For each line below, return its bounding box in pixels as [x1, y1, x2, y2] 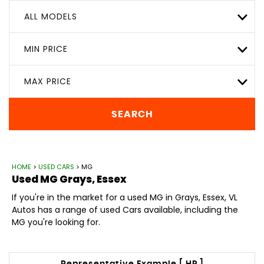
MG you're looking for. [12, 216, 100, 228]
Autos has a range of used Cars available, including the [12, 204, 238, 216]
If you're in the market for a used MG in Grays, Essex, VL [12, 192, 237, 203]
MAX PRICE [24, 75, 71, 87]
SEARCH [111, 109, 153, 119]
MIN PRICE [24, 43, 68, 55]
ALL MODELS [24, 11, 77, 22]
